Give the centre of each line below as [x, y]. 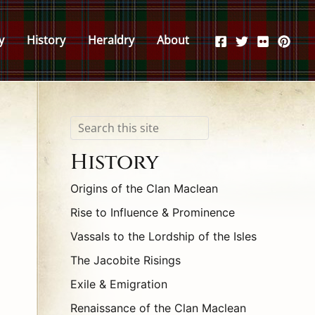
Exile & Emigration [119, 284]
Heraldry [111, 40]
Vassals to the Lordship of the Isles [163, 237]
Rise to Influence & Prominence [153, 213]
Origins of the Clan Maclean [144, 189]
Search [88, 127]
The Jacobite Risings [126, 261]
